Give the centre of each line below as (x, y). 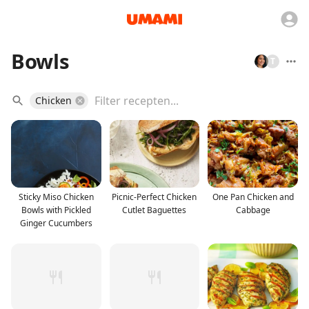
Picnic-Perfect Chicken (154, 197)
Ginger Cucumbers (56, 223)
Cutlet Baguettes (154, 210)
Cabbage (253, 210)
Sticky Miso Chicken (56, 197)
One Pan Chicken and (253, 197)
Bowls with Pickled (56, 210)
